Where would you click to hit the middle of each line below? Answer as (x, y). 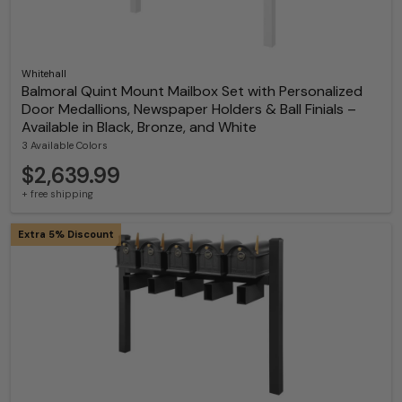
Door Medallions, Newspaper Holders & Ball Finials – (189, 109)
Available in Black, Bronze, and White (139, 127)
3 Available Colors (65, 145)
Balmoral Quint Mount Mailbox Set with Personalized (192, 91)
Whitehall (44, 73)
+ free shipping (57, 193)
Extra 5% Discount (66, 234)
